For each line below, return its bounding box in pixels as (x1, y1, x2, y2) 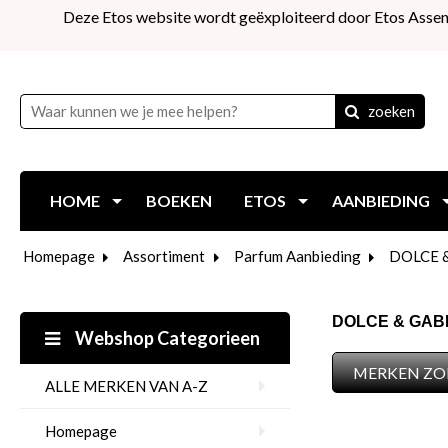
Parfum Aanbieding (233, 247, 361, 265)
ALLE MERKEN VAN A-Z (45, 377, 208, 395)
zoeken (367, 101, 415, 120)
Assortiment (123, 247, 205, 265)
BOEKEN (146, 191, 212, 210)
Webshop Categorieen (72, 327, 260, 349)
